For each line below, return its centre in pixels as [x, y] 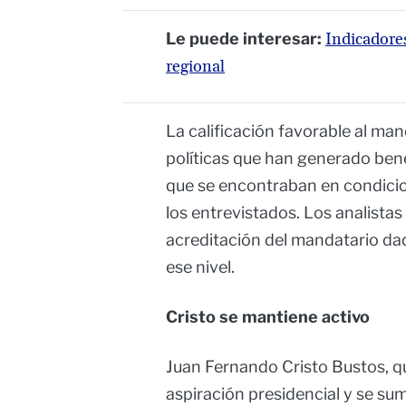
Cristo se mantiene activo [268, 317]
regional [195, 67]
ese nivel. [200, 267]
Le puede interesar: [246, 39]
